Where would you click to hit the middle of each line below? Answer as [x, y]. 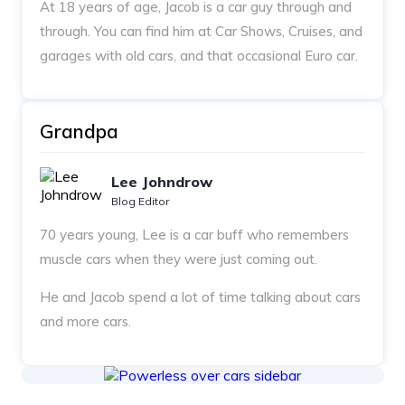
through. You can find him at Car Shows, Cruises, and [201, 31]
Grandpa [79, 131]
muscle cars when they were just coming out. [179, 259]
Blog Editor [140, 201]
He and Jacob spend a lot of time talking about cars [200, 297]
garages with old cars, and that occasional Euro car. [199, 55]
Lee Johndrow [162, 181]
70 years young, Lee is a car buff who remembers [194, 234]
